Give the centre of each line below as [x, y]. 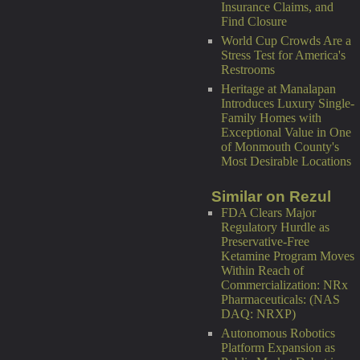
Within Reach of [262, 270]
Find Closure [254, 21]
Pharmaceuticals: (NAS [280, 299]
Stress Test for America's [283, 55]
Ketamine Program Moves [288, 256]
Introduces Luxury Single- [288, 103]
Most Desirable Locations [286, 161]
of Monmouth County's [280, 147]
